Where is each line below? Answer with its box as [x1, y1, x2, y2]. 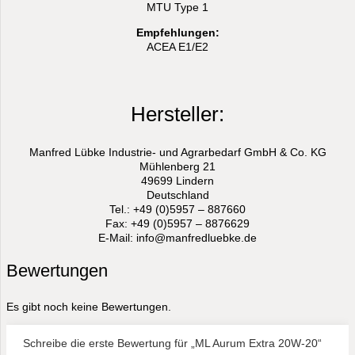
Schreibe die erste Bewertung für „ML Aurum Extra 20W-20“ [23, 337, 322, 350]
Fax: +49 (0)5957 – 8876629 [105, 217, 250, 231]
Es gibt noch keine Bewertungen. [6, 300, 171, 314]
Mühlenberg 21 [139, 160, 216, 174]
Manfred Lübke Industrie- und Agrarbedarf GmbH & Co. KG [29, 146, 326, 159]
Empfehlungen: [136, 26, 219, 40]
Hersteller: [131, 102, 224, 127]
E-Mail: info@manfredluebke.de [98, 231, 257, 245]
